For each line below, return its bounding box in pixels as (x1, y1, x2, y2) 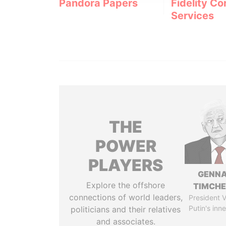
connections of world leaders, (69, 192, 183, 202)
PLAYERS (88, 155, 163, 175)
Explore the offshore (86, 180, 165, 190)
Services (171, 9, 214, 22)
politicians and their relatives (71, 204, 181, 214)
